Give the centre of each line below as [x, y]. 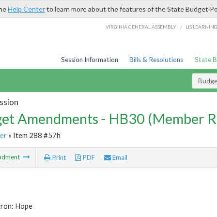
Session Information [89, 60]
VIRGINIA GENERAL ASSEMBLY [141, 26]
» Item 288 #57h [33, 135]
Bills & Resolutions [156, 60]
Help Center [26, 9]
